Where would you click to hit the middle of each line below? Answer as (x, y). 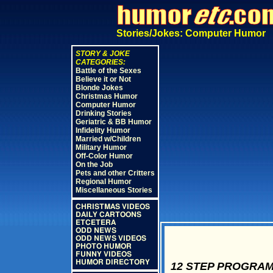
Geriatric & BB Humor (113, 122)
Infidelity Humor (103, 130)
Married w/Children (108, 139)
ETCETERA (95, 222)
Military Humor (101, 147)
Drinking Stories (103, 113)
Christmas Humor (106, 96)
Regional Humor (103, 182)
